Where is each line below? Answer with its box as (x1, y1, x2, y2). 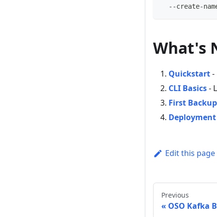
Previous (161, 190, 189, 200)
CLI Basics (169, 83, 207, 94)
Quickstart (169, 68, 210, 79)
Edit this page (165, 148, 215, 159)
